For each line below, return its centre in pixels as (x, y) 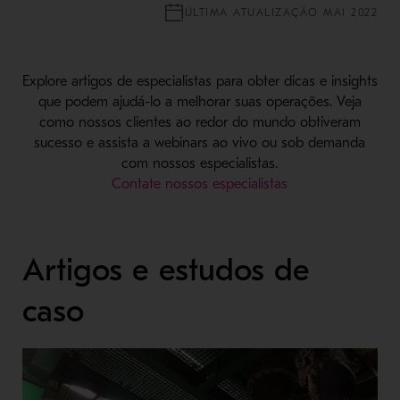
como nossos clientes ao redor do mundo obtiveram (200, 122)
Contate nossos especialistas (200, 183)
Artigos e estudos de (166, 270)
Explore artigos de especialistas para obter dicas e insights (200, 81)
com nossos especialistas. (200, 163)
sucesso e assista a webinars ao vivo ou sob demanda (200, 142)
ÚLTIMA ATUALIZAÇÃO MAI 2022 (281, 12)
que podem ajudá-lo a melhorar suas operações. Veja (200, 101)
